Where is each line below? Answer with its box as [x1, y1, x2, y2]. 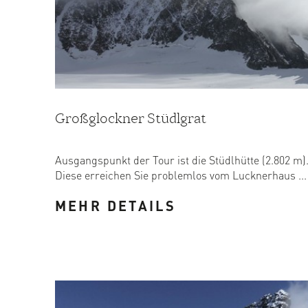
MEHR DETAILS [55, 196, 177, 214]
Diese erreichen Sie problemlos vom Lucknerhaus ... [55, 167, 307, 182]
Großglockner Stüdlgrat [55, 109, 206, 127]
